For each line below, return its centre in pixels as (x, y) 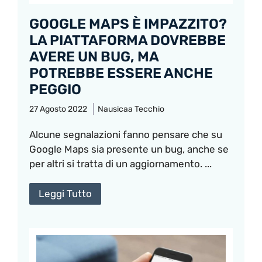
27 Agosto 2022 (58, 109)
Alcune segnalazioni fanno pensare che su (126, 134)
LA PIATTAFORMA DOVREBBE (127, 40)
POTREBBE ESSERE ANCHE (121, 73)
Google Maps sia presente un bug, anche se (129, 149)
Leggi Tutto (65, 193)
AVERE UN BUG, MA (94, 56)
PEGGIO (55, 89)
